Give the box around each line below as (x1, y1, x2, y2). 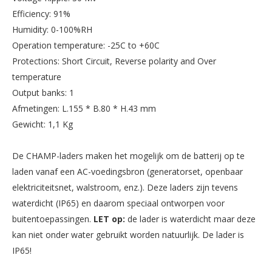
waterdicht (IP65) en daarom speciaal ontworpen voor (12, 197, 225, 209)
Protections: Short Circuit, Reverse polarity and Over (12, 55, 216, 67)
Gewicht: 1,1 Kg (12, 118, 73, 130)
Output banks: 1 (12, 86, 74, 98)
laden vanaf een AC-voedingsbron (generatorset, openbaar (12, 165, 243, 177)
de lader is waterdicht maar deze (127, 212, 256, 225)
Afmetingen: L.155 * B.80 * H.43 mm (12, 102, 156, 114)
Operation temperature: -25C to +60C (12, 39, 160, 51)
